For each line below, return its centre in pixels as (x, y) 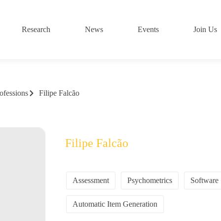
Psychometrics (150, 180)
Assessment (91, 180)
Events (148, 29)
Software (205, 180)
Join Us (205, 29)
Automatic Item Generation (115, 204)
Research (36, 29)
